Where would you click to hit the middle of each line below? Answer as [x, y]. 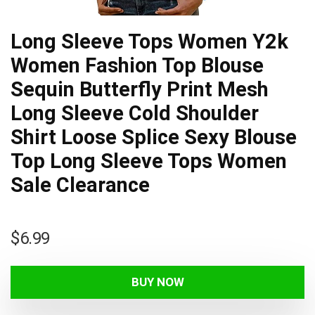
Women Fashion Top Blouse [137, 65]
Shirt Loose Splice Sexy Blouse [154, 137]
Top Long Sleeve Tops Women [149, 161]
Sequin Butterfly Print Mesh [140, 89]
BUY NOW [157, 282]
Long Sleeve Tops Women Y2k [149, 41]
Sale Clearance [80, 185]
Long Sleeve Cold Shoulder [135, 113]
